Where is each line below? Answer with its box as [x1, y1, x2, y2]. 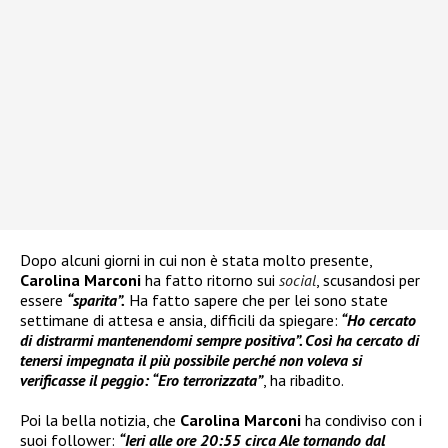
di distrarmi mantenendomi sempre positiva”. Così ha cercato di [20, 329, 419, 350]
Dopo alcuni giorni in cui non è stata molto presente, [20, 249, 372, 270]
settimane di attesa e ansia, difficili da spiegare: [20, 309, 338, 330]
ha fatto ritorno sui [145, 269, 279, 290]
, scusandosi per [316, 269, 420, 290]
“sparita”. [67, 289, 125, 310]
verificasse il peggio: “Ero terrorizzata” [20, 369, 263, 390]
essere [20, 289, 67, 310]
